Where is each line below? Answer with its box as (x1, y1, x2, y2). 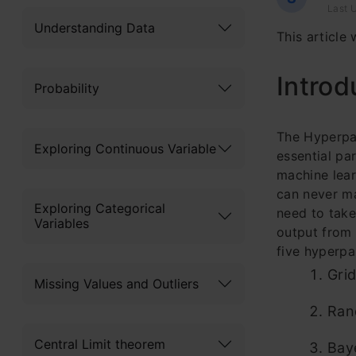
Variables (34, 215, 89, 231)
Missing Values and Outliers (34, 275, 199, 292)
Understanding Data (34, 19, 155, 36)
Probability (34, 79, 99, 96)
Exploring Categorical (34, 200, 165, 216)
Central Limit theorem (34, 335, 165, 352)
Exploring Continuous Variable (34, 140, 216, 157)
